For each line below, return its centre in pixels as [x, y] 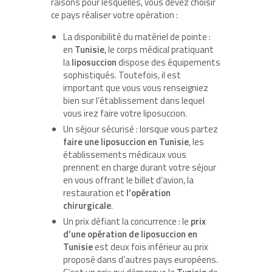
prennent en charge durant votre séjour [140, 167]
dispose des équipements [168, 62]
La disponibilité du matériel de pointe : [137, 36]
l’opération [148, 192]
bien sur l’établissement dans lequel [134, 100]
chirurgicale [87, 205]
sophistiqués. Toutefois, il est [122, 75]
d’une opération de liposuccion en [130, 234]
